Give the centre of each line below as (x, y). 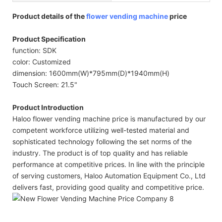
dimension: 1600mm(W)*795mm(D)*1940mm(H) (91, 73)
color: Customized (42, 61)
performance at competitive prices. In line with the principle (109, 164)
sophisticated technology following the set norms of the (102, 141)
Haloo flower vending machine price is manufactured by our (109, 118)
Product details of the (49, 16)
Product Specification (49, 39)
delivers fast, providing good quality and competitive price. (108, 187)
